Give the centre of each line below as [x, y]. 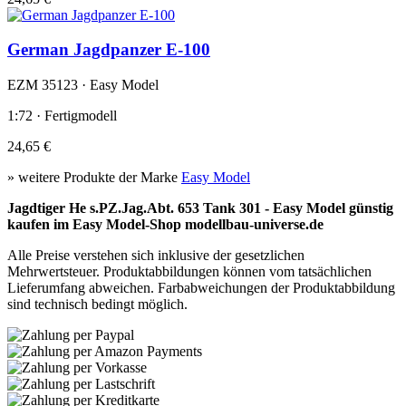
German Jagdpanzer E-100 [109, 50]
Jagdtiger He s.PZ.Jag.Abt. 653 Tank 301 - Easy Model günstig [200, 208]
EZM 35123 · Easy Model [83, 84]
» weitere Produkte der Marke [94, 177]
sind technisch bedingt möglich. [97, 304]
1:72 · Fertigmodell [62, 115]
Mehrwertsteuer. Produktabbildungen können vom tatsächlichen [189, 271]
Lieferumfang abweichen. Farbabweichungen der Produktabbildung [201, 287]
